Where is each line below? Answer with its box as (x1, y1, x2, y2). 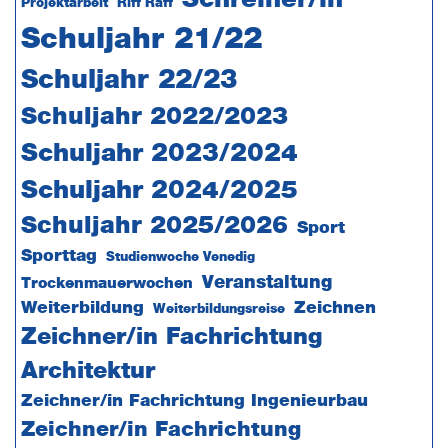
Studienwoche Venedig (105, 251, 255, 264)
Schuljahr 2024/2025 (20, 178, 298, 203)
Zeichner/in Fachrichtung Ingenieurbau (20, 393, 368, 409)
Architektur (20, 360, 155, 383)
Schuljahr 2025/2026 (20, 214, 288, 238)
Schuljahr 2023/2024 (20, 141, 298, 166)
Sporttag (20, 248, 97, 264)
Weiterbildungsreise (152, 303, 285, 316)
